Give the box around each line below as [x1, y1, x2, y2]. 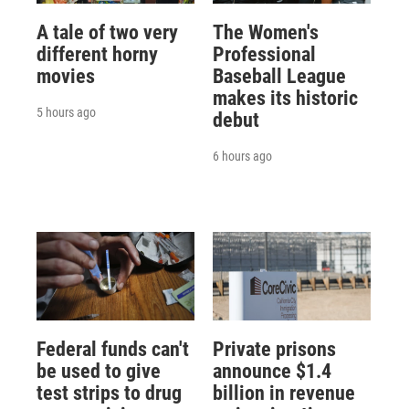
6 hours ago [212, 149, 272, 164]
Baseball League [212, 65, 346, 89]
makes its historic [212, 87, 358, 110]
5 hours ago [37, 105, 96, 121]
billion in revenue [212, 381, 355, 404]
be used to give [37, 359, 161, 383]
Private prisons [212, 337, 336, 361]
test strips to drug [37, 381, 182, 404]
